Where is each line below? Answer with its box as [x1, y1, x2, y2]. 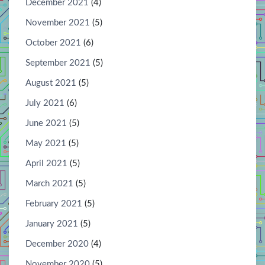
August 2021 [25, 79, 76, 88]
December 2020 [25, 240, 89, 249]
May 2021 [25, 139, 66, 148]
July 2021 [25, 99, 64, 108]
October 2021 [25, 38, 81, 48]
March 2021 [25, 179, 73, 189]
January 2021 [25, 219, 78, 229]
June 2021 [25, 119, 67, 128]
